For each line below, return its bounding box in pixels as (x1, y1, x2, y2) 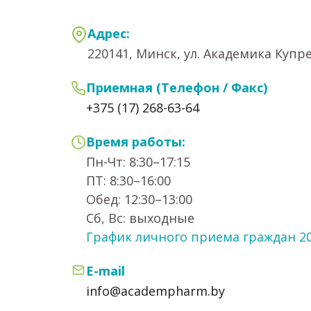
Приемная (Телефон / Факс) (86, 79, 267, 96)
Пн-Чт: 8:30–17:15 (86, 153, 190, 170)
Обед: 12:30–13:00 (86, 191, 192, 208)
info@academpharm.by (86, 283, 225, 299)
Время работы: (86, 133, 185, 150)
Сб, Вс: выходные (86, 210, 194, 226)
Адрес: (87, 25, 130, 42)
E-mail (86, 262, 125, 279)
